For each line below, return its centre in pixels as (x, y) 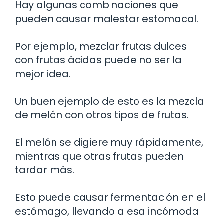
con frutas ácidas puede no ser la (98, 60)
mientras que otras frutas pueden (99, 156)
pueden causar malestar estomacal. (107, 18)
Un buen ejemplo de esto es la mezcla (110, 101)
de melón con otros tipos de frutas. (102, 115)
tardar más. (44, 170)
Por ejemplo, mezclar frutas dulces (101, 46)
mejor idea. (43, 73)
